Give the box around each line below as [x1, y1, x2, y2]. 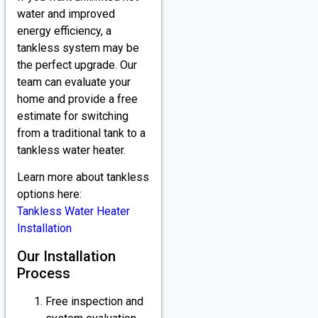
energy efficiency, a [17, 24, 111, 38]
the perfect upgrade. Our [17, 58, 137, 72]
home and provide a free [17, 92, 138, 106]
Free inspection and [45, 294, 143, 308]
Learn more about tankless [17, 170, 149, 185]
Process [17, 264, 70, 282]
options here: [17, 187, 82, 202]
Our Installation [17, 247, 116, 265]
